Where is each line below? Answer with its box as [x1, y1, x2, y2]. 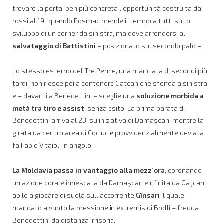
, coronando [165, 165, 202, 174]
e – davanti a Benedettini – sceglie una [12, 91, 136, 100]
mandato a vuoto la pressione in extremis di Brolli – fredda [12, 203, 199, 212]
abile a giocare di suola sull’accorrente [12, 190, 136, 199]
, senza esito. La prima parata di [84, 103, 185, 112]
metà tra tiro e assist [12, 103, 84, 112]
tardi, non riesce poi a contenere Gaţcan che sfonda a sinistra [12, 78, 207, 87]
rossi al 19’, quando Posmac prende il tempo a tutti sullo [12, 16, 190, 25]
